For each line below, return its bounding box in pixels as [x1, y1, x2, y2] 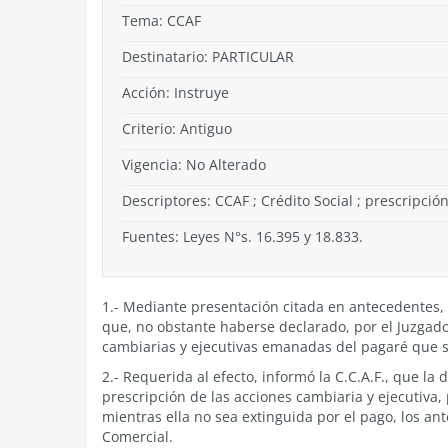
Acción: [122, 83, 174, 102]
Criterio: [122, 119, 180, 138]
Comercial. [102, 427, 173, 446]
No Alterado [186, 155, 266, 174]
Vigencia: [122, 155, 186, 174]
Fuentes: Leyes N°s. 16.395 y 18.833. [122, 227, 363, 246]
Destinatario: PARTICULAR [122, 47, 294, 66]
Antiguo [180, 119, 232, 138]
